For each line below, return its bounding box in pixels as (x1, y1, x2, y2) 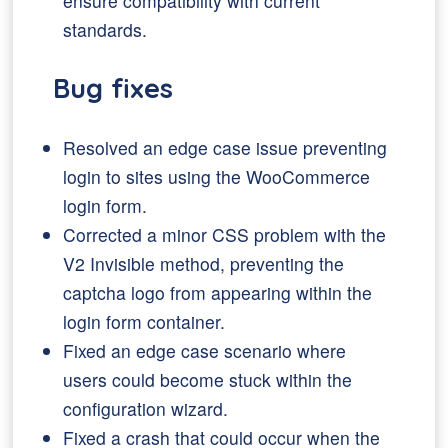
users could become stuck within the (63, 367, 353, 392)
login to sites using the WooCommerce (63, 164, 371, 189)
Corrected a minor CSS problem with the (63, 222, 387, 247)
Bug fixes (53, 71, 174, 105)
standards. (63, 17, 148, 42)
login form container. (63, 309, 226, 334)
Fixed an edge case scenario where (63, 338, 347, 363)
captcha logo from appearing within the (63, 280, 373, 305)
